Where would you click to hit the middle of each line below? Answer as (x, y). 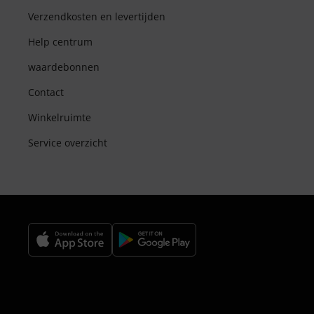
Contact (46, 92)
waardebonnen (64, 67)
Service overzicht (68, 143)
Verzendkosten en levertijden (97, 16)
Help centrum (60, 42)
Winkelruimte (60, 117)
